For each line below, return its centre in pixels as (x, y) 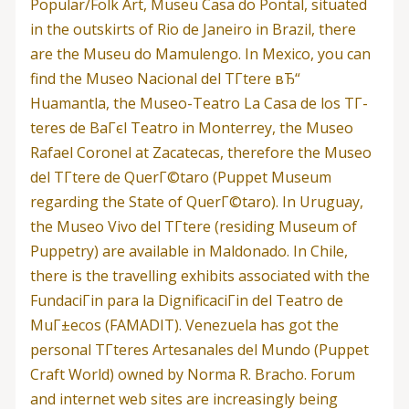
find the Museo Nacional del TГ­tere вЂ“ (165, 78)
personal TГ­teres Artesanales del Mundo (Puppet (199, 349)
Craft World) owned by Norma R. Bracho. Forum (192, 374)
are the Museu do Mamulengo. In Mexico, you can (200, 53)
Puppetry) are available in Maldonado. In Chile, (189, 251)
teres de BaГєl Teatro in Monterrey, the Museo (191, 127)
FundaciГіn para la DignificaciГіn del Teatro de (186, 300)
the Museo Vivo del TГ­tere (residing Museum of (193, 226)
